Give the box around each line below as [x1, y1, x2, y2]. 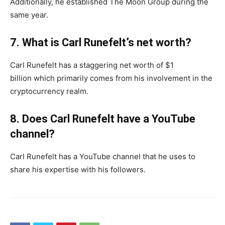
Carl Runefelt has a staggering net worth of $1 [10, 60, 174, 70]
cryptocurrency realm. [10, 86, 88, 96]
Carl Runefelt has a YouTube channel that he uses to [10, 151, 195, 161]
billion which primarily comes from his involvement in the [10, 73, 212, 83]
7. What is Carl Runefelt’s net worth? [10, 36, 191, 49]
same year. [10, 10, 48, 20]
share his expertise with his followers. [10, 164, 146, 174]
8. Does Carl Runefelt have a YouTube [10, 112, 195, 125]
